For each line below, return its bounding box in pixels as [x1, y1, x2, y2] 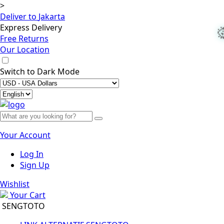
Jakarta [38, 11, 65, 22]
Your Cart [10, 189, 45, 200]
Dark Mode [37, 66, 79, 77]
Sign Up [20, 159, 49, 170]
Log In [20, 148, 43, 159]
